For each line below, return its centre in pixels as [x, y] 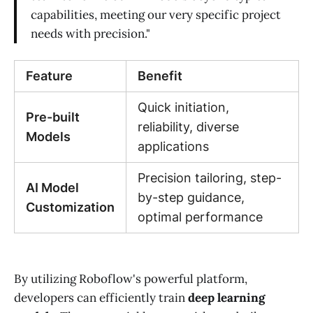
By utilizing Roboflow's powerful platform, [131, 278]
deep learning [226, 297]
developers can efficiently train [101, 297]
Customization [70, 208]
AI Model [52, 188]
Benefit [160, 76]
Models [48, 137]
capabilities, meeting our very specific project [156, 15]
